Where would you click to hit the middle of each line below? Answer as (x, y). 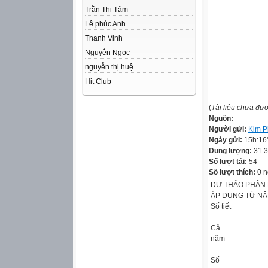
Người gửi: (229, 129)
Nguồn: (221, 118)
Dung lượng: (231, 151)
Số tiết (221, 206)
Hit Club (98, 81)
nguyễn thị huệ (109, 67)
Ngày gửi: (226, 140)
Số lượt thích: (232, 172)
